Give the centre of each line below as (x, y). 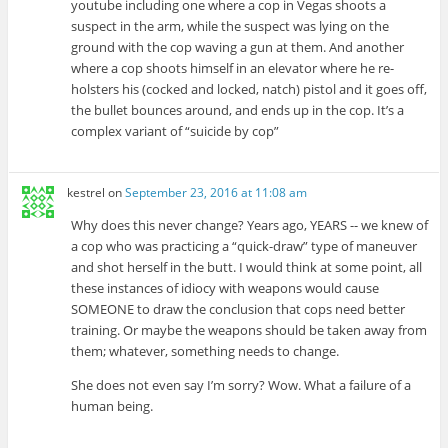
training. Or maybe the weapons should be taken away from (249, 330)
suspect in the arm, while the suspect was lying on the (230, 25)
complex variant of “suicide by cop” (175, 130)
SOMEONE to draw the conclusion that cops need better (238, 309)
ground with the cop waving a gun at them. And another (238, 46)
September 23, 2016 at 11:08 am (216, 193)
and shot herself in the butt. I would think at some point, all (247, 267)
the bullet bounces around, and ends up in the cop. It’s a (238, 109)
